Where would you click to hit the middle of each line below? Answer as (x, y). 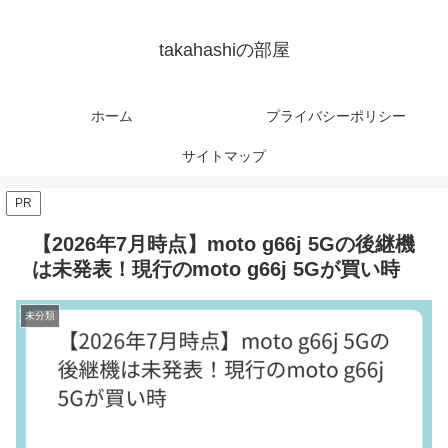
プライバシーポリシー (336, 116)
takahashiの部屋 (224, 50)
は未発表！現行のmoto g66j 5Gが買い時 (216, 269)
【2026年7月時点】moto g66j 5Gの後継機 (223, 244)
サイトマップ (224, 156)
